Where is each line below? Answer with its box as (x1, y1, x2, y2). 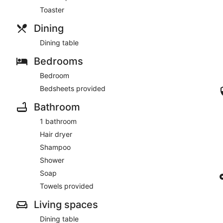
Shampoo (40, 143, 71, 151)
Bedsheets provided (40, 84, 106, 93)
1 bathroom (40, 117, 77, 125)
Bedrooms (34, 55, 83, 67)
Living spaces (34, 199, 98, 211)
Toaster (40, 5, 64, 14)
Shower (40, 156, 64, 164)
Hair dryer (40, 130, 72, 138)
